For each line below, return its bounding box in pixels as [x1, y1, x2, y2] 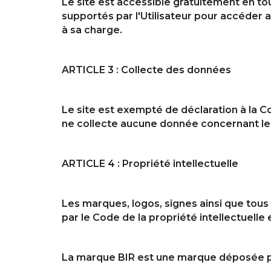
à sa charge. [62, 24, 122, 36]
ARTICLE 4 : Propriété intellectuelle [62, 157, 238, 169]
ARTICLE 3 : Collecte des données [62, 64, 231, 76]
